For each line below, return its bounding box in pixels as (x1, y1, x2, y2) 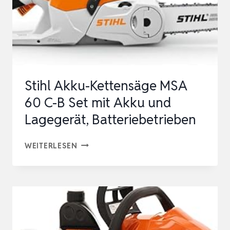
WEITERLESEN (25, 140, 78, 150)
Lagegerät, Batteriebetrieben (25, 110, 196, 128)
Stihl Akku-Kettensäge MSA (25, 76, 187, 94)
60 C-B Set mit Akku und (25, 93, 171, 111)
